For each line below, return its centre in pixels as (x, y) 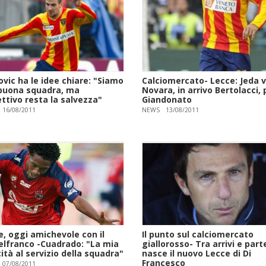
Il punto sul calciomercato (198, 234)
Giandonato (167, 100)
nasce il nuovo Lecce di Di (197, 253)
